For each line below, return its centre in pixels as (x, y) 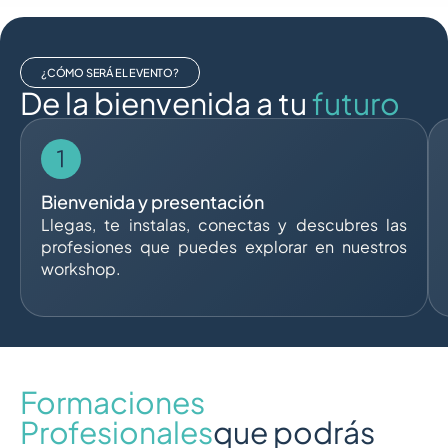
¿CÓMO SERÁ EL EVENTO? (110, 73)
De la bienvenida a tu (166, 103)
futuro (356, 103)
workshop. (81, 269)
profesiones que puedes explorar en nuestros (224, 247)
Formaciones (112, 402)
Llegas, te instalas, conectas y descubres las (224, 225)
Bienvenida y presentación (152, 202)
